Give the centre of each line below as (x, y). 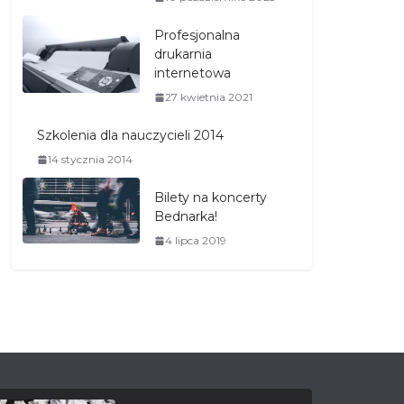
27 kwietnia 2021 (209, 97)
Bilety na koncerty (211, 197)
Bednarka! (186, 216)
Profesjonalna (197, 35)
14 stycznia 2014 (90, 159)
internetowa (193, 73)
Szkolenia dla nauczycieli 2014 (130, 135)
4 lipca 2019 (196, 240)
